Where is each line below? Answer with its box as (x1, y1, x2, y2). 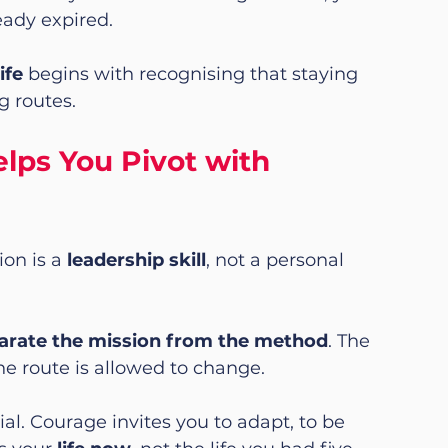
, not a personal (206, 248, 349, 271)
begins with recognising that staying (23, 62, 363, 85)
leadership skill (67, 248, 206, 271)
